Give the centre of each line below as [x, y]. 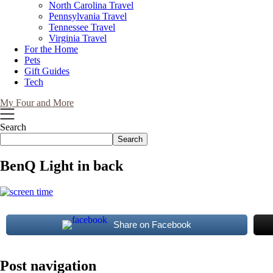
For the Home [51, 49]
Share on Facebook [152, 224]
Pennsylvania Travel [88, 16]
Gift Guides [47, 71]
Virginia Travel [78, 38]
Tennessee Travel [82, 27]
